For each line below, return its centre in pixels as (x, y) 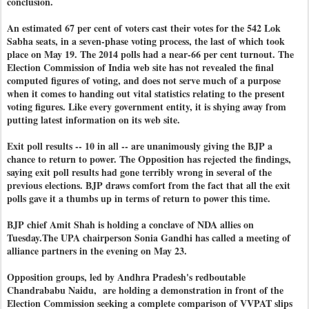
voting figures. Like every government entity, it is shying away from (147, 107)
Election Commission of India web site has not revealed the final (140, 67)
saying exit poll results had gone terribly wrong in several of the (139, 172)
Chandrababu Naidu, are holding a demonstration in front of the (145, 290)
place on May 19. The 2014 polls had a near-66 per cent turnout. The (150, 54)
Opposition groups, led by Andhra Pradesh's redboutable (126, 277)
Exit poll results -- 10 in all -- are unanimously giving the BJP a (140, 146)
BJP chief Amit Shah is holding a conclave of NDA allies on (130, 225)
